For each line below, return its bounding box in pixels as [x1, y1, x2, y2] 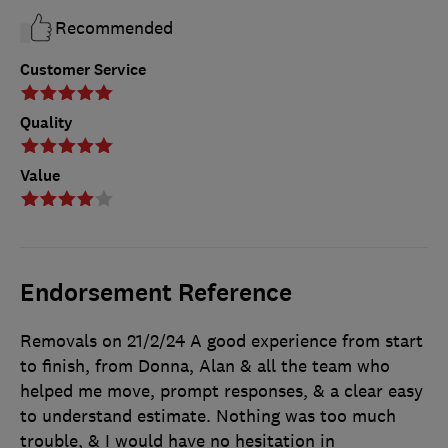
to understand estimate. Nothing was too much [20, 405, 396, 428]
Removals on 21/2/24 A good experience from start [20, 330, 423, 353]
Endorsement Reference [20, 277, 292, 310]
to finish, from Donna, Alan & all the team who [20, 355, 390, 378]
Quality [20, 112, 73, 134]
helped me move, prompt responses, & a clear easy [20, 380, 423, 403]
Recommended [55, 17, 173, 40]
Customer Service [20, 59, 146, 81]
